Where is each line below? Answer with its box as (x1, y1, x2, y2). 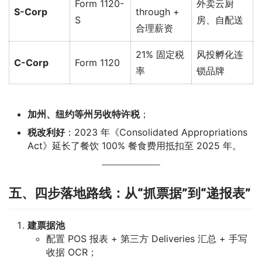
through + (136, 5, 180, 18)
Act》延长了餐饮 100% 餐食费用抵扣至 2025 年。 (27, 139, 242, 151)
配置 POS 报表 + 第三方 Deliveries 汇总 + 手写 (46, 232, 247, 244)
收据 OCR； (46, 246, 97, 258)
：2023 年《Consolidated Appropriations (65, 126, 247, 138)
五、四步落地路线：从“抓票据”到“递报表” (9, 185, 251, 201)
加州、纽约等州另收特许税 (27, 108, 140, 120)
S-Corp (14, 5, 47, 18)
